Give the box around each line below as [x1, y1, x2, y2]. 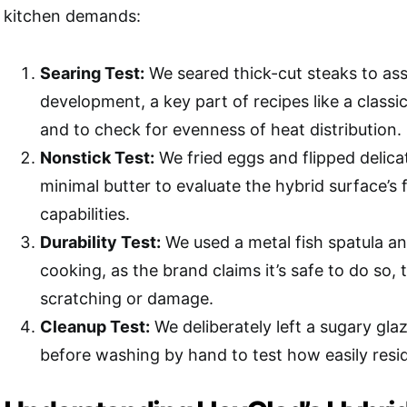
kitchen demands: [4, 5, 141, 25]
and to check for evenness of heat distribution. [40, 119, 402, 139]
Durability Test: [40, 232, 161, 252]
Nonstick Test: [40, 147, 154, 167]
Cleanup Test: [40, 316, 150, 336]
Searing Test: [40, 63, 144, 83]
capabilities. [40, 203, 130, 223]
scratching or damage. [40, 288, 213, 308]
